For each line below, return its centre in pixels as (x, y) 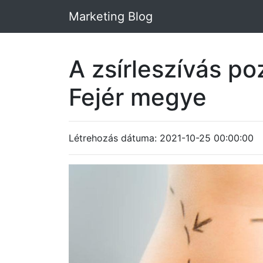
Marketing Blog (111, 16)
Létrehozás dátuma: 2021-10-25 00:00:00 (161, 138)
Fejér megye (138, 97)
